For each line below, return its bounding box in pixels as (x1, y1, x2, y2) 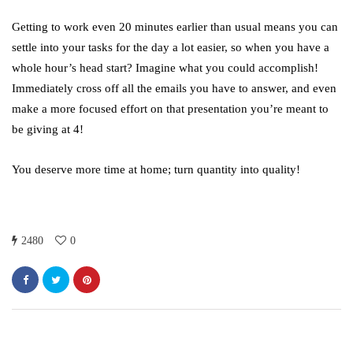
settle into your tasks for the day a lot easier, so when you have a (12, 41, 329, 54)
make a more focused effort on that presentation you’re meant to (12, 102, 329, 116)
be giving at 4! (12, 123, 84, 136)
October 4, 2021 (162, 14, 222, 26)
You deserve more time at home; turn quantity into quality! (12, 163, 300, 176)
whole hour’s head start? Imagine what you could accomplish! (12, 61, 318, 75)
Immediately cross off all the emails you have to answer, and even (12, 82, 336, 95)
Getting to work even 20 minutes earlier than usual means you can (12, 20, 338, 34)
